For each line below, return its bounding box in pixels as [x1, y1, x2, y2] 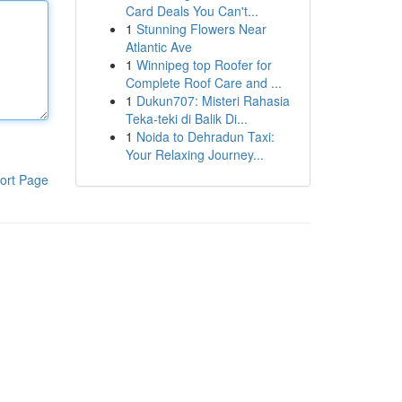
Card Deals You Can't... [125, 2, 258, 20]
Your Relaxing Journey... [125, 145, 264, 163]
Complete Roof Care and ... [125, 74, 282, 92]
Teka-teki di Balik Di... [125, 109, 248, 127]
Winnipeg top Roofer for [135, 56, 272, 74]
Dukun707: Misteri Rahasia [135, 92, 290, 109]
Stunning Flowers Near [135, 20, 267, 38]
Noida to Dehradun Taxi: [135, 127, 275, 145]
